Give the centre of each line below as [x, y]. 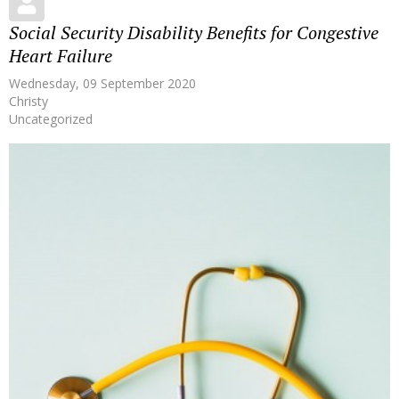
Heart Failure [61, 55]
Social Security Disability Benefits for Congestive [194, 32]
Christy [28, 101]
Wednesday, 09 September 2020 [102, 83]
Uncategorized [51, 118]
